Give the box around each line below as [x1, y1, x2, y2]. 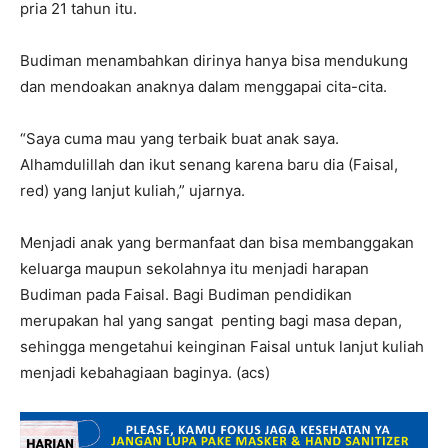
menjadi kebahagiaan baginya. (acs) [20, 363, 270, 382]
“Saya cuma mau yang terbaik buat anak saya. [20, 129, 339, 148]
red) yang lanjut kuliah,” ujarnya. [20, 181, 245, 200]
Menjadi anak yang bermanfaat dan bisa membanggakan [20, 233, 414, 252]
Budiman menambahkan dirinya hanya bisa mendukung [20, 51, 408, 70]
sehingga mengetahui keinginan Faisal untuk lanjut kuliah [20, 337, 424, 356]
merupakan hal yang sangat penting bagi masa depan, [20, 311, 402, 330]
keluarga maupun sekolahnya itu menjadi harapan [20, 259, 369, 278]
